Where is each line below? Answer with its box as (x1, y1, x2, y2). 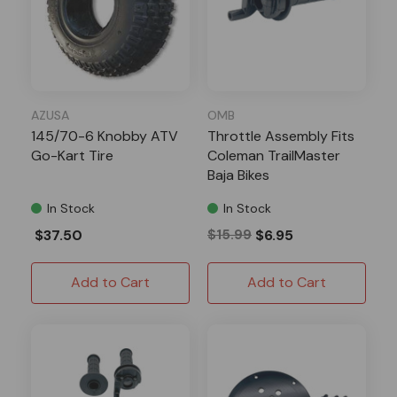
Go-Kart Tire (31, 145, 113, 165)
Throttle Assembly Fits (207, 126, 354, 145)
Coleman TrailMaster (207, 145, 340, 165)
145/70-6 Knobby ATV (31, 126, 178, 145)
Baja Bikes (207, 165, 269, 184)
